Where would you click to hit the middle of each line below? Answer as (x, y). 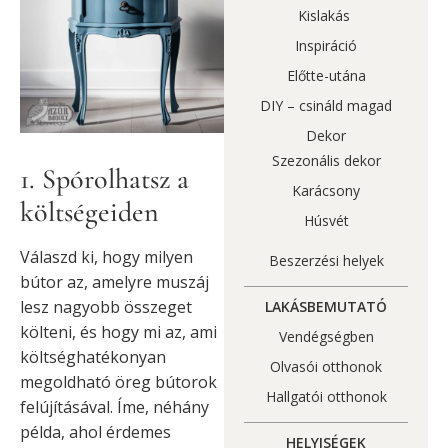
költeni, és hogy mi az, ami (118, 332)
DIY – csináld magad (326, 106)
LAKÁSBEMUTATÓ (326, 307)
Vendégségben (326, 337)
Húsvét (326, 221)
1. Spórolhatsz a (104, 179)
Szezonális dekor (326, 161)
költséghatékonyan (93, 357)
